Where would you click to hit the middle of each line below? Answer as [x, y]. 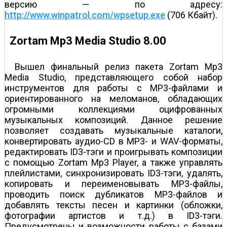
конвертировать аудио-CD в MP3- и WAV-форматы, [113, 141]
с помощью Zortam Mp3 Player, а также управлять [113, 163]
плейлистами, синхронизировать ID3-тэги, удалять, [113, 173]
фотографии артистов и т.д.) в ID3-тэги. [113, 216]
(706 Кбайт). [191, 15]
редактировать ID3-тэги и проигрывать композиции [113, 152]
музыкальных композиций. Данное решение [113, 120]
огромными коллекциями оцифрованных [113, 109]
